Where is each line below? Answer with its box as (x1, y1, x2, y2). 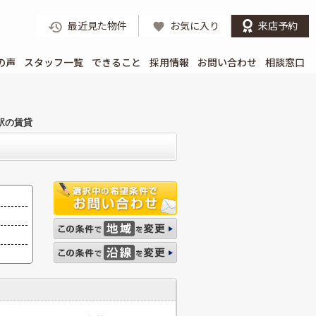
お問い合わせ (197, 55, 257, 69)
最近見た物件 (68, 18, 127, 32)
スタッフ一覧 (24, 55, 83, 69)
